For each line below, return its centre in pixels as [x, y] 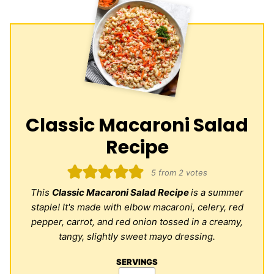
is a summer [217, 193]
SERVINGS [137, 262]
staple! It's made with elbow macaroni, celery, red [137, 207]
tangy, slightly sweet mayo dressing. [137, 237]
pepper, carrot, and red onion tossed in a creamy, [137, 222]
